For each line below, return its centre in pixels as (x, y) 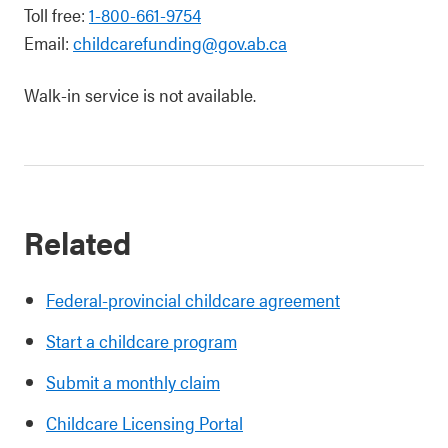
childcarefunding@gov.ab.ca (180, 42)
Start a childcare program (141, 340)
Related (78, 241)
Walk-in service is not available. (140, 94)
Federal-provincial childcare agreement (193, 299)
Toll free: (56, 14)
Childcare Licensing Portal (144, 422)
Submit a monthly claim (133, 381)
